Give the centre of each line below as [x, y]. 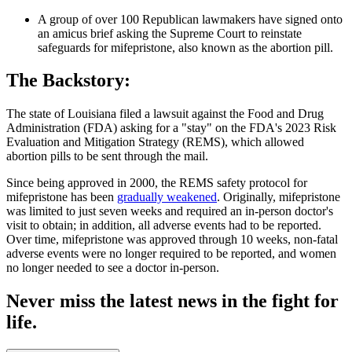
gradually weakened [167, 197]
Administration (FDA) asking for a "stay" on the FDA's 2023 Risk [171, 128]
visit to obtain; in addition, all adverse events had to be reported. [164, 225]
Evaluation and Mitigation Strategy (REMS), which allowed [155, 142]
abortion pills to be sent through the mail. [107, 156]
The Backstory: [68, 81]
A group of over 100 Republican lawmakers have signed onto [190, 19]
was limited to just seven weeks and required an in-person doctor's [170, 211]
